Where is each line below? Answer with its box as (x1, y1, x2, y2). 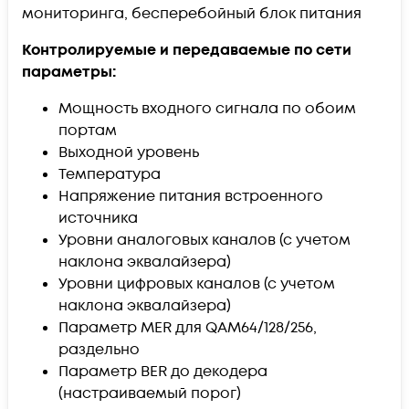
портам (58, 120, 117, 141)
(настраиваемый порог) (58, 383, 241, 404)
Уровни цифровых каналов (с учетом (58, 273, 335, 294)
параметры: (22, 61, 116, 82)
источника (58, 207, 138, 228)
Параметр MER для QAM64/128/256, (58, 317, 317, 338)
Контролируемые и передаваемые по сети (22, 39, 351, 60)
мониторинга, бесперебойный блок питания (22, 3, 362, 24)
